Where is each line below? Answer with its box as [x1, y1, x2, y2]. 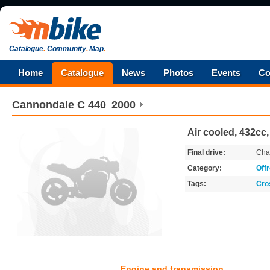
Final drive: [187, 148, 225, 157]
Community [45, 45, 86, 53]
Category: [187, 164, 222, 172]
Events [212, 67, 240, 78]
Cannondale [12, 99, 74, 111]
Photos [163, 67, 193, 78]
